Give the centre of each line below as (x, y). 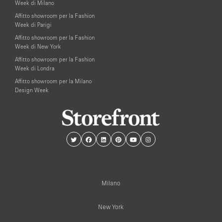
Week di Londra (35, 68)
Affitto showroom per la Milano (53, 81)
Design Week (32, 90)
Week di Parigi (33, 25)
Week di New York (38, 47)
